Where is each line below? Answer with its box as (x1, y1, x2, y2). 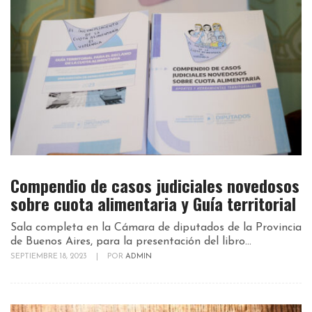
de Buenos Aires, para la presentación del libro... (10, 236, 251, 248)
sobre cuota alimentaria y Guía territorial (10, 191, 296, 217)
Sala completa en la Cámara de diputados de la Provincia (10, 222, 302, 234)
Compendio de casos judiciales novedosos (10, 173, 299, 198)
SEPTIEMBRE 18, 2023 (10, 253, 89, 261)
